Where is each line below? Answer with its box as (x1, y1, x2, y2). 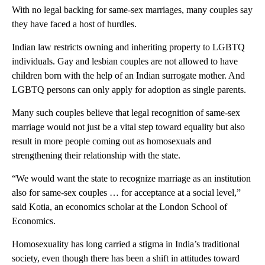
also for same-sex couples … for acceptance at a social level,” (12, 187, 241, 198)
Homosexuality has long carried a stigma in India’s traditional (12, 238, 240, 249)
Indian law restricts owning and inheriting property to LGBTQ (12, 41, 245, 52)
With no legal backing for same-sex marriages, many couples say (12, 4, 253, 15)
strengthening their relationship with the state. (12, 150, 180, 160)
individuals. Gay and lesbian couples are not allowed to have (12, 56, 238, 66)
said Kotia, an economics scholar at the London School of (12, 201, 227, 212)
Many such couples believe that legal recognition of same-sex (12, 107, 240, 118)
